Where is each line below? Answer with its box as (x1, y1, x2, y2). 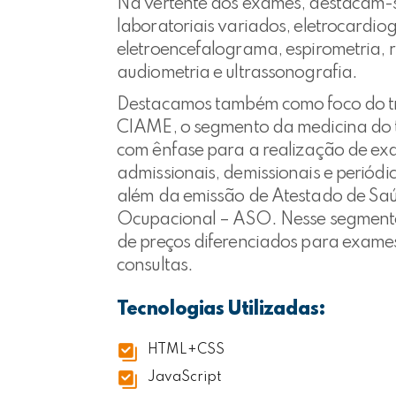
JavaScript (148, 370, 222, 385)
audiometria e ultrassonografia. (117, 65, 358, 82)
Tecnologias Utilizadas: (117, 300, 325, 319)
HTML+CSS (148, 343, 225, 357)
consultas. (117, 257, 193, 275)
